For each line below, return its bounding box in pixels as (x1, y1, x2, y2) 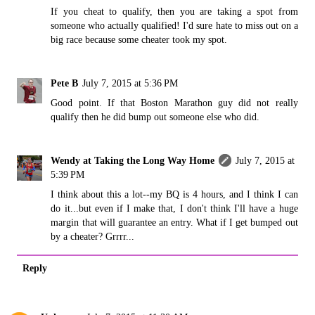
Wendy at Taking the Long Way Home (51, 154, 215, 166)
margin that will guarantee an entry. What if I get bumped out (51, 216, 298, 228)
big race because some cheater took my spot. (51, 33, 228, 45)
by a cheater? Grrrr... (51, 230, 135, 242)
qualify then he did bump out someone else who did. (51, 110, 260, 122)
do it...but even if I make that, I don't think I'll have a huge (51, 202, 298, 214)
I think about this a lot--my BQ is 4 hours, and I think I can (51, 188, 298, 200)
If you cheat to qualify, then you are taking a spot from (51, 5, 298, 17)
